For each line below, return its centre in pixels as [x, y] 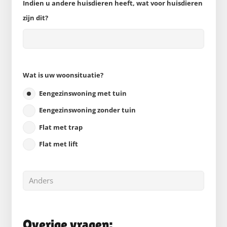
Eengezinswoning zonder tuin [87, 110]
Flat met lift [59, 144]
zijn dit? [35, 18]
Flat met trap [61, 127]
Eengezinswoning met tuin [83, 93]
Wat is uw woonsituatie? [63, 75]
